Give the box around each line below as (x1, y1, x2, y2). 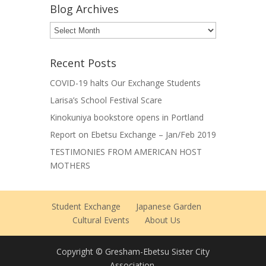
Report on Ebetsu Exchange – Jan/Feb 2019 (50, 129, 216, 141)
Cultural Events (72, 214, 129, 226)
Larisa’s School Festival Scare (50, 94, 162, 106)
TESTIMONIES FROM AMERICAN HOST (50, 146, 202, 158)
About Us (145, 214, 180, 226)
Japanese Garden (136, 201, 201, 213)
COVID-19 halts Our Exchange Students (50, 77, 201, 89)
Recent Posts (50, 56, 116, 71)
